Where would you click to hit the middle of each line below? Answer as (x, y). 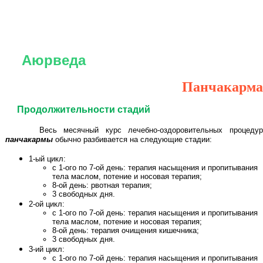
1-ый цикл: (47, 159)
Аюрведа (54, 60)
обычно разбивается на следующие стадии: (132, 139)
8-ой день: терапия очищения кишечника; (126, 230)
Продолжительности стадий (84, 109)
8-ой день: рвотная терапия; (102, 185)
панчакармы (29, 139)
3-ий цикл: (47, 249)
